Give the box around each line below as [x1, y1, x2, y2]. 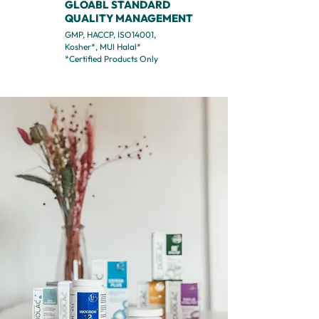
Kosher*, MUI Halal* [65, 41, 141, 52]
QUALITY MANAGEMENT [65, 11, 193, 25]
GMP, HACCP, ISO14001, [65, 29, 156, 40]
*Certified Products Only [65, 53, 158, 64]
